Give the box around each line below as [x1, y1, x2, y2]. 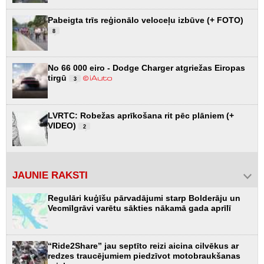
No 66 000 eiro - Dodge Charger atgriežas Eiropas [48, 63, 245, 73]
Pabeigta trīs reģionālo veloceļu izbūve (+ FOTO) [48, 15, 243, 25]
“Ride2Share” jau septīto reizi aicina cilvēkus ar [48, 241, 239, 251]
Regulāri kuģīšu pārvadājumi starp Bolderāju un [48, 193, 240, 203]
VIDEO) [48, 121, 78, 131]
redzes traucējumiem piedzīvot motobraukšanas [48, 251, 240, 261]
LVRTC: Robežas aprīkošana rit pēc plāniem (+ [48, 111, 234, 121]
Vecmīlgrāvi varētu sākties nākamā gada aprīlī [48, 203, 231, 213]
